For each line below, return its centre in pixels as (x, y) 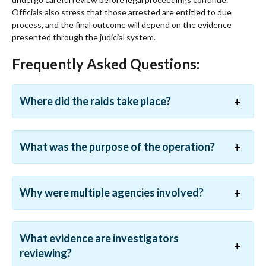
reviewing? (46, 253)
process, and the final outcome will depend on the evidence (122, 25)
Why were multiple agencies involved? (112, 193)
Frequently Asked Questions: (106, 64)
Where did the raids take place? (95, 101)
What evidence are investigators (99, 238)
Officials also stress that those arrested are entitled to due (122, 12)
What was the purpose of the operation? (117, 147)
